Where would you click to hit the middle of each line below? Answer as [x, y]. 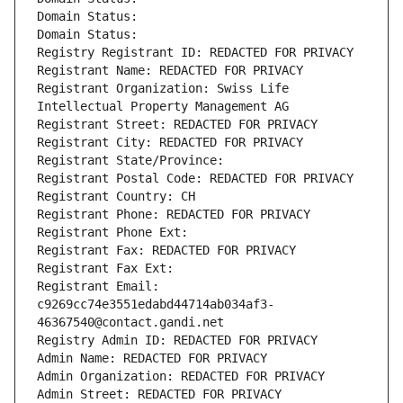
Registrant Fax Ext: [105, 269]
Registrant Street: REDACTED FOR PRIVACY [177, 125]
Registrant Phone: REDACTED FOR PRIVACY [174, 215]
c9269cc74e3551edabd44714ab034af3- [156, 304]
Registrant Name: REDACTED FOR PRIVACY [170, 71]
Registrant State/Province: [134, 161]
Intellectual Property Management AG [163, 107]
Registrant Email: [98, 287]
